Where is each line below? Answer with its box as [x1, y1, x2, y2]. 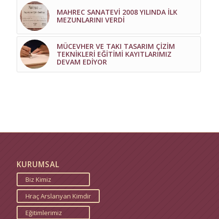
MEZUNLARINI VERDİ [56, 15, 125, 25]
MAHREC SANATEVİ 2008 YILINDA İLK [56, 7, 177, 17]
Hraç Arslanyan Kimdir [25, 192, 91, 201]
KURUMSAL [16, 159, 60, 170]
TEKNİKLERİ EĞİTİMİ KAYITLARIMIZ [56, 49, 172, 59]
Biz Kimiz [25, 175, 51, 184]
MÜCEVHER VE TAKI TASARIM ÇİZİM [56, 42, 175, 51]
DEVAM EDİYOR [56, 57, 107, 67]
